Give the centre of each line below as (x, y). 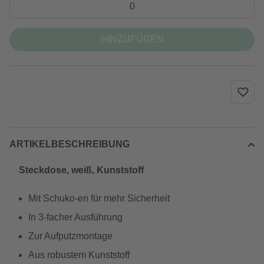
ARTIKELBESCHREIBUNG (70, 144)
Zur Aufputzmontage (70, 236)
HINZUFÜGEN (132, 39)
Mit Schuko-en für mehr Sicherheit (99, 198)
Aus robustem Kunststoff (79, 255)
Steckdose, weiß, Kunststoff (81, 170)
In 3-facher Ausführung (75, 217)
